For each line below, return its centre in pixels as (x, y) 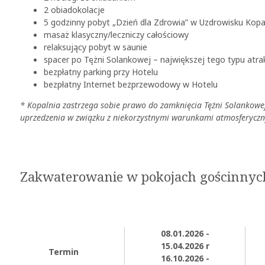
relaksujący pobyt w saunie (96, 47)
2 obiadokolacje (74, 9)
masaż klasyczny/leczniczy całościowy (116, 34)
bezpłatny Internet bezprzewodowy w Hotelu (131, 84)
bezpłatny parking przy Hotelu (101, 72)
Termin (63, 252)
